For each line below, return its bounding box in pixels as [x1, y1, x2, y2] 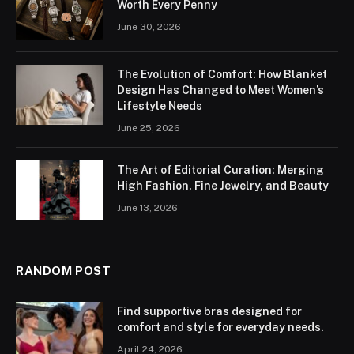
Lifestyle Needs [117, 99, 202, 112]
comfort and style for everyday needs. [117, 320, 324, 333]
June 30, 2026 [117, 21, 181, 32]
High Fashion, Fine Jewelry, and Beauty [117, 179, 329, 192]
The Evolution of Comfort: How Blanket [117, 67, 327, 81]
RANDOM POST [16, 263, 111, 277]
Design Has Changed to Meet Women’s [117, 83, 324, 96]
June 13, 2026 [117, 201, 178, 213]
